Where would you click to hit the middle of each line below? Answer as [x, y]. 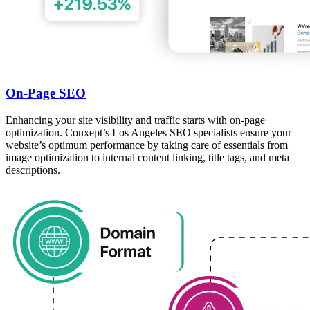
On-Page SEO [46, 93]
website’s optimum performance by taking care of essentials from [147, 145]
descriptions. [33, 170]
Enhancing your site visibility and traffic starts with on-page [135, 120]
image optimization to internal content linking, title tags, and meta [147, 157]
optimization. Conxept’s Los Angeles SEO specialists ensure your [148, 132]
